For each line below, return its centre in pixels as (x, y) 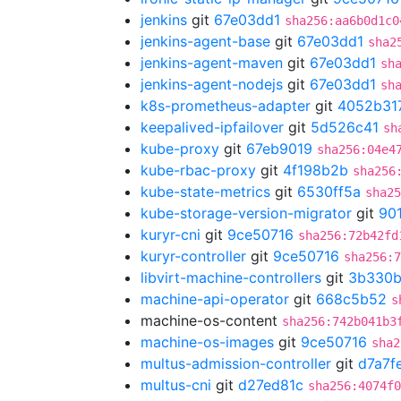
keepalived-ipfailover (212, 127)
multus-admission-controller (236, 363)
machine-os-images (207, 342)
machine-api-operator (215, 299)
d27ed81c (271, 385)
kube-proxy (180, 149)
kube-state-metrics (205, 192)
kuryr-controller (193, 256)
